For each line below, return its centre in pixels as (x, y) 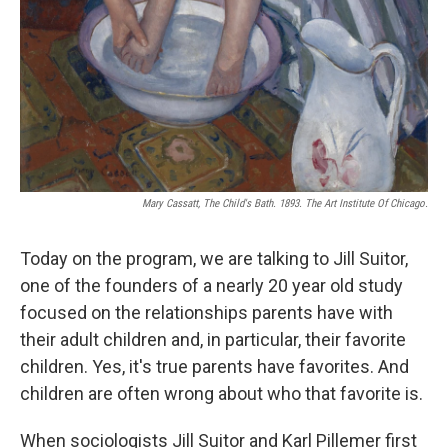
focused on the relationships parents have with (206, 312)
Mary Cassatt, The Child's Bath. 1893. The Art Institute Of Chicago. (285, 203)
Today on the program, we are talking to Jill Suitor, (214, 258)
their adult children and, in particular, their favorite (213, 339)
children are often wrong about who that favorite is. (221, 393)
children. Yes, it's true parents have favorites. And (214, 366)
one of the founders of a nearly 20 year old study (211, 285)
